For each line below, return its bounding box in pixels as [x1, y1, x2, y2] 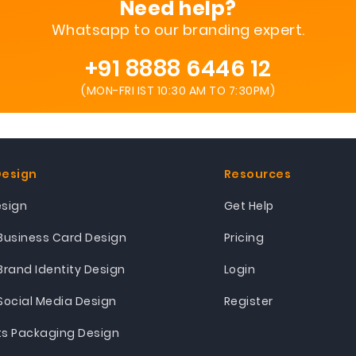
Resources [223, 166, 291, 182]
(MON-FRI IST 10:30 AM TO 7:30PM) [81, 83, 275, 99]
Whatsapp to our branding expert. [51, 20, 305, 40]
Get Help [223, 198, 274, 214]
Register [223, 293, 273, 309]
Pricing [223, 230, 264, 246]
